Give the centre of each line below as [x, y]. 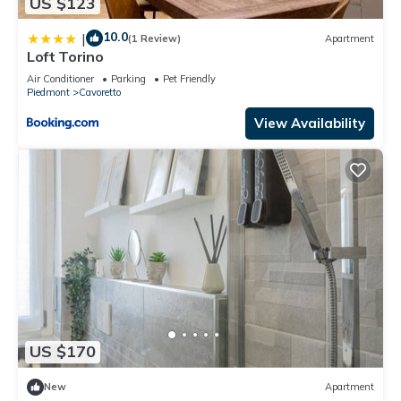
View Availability [310, 124]
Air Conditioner [60, 79]
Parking [128, 79]
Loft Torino [65, 57]
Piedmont [48, 93]
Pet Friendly [189, 79]
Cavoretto [100, 93]
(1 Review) [154, 38]
